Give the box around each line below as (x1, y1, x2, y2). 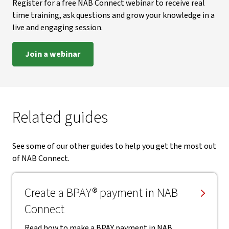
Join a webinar (25, 49, 81, 60)
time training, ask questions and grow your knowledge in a (12, 10, 215, 21)
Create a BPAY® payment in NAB (25, 184, 178, 202)
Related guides (12, 106, 108, 129)
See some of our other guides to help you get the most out (12, 141, 216, 152)
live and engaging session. (12, 22, 103, 33)
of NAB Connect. (12, 153, 70, 164)
